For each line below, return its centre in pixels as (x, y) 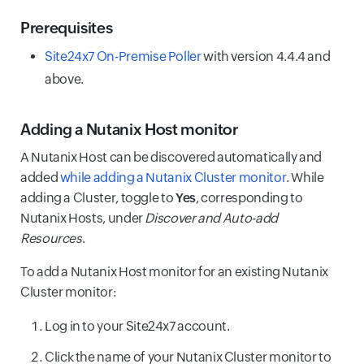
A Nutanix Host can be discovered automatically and (171, 157)
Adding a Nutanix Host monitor (129, 129)
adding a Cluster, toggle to (98, 198)
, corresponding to (249, 198)
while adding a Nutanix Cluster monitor (173, 178)
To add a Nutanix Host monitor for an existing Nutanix (174, 272)
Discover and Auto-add (211, 218)
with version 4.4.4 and (266, 56)
